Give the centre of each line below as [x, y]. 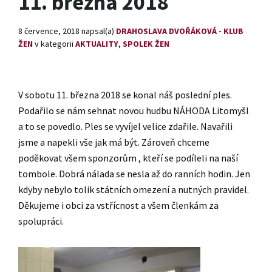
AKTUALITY [97, 44]
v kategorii [55, 44]
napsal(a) [99, 31]
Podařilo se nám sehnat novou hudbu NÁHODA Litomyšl [134, 111]
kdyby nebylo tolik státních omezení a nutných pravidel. [134, 190]
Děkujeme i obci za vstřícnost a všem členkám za [118, 206]
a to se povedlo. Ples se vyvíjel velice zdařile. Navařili [125, 127]
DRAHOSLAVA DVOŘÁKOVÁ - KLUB [180, 31]
